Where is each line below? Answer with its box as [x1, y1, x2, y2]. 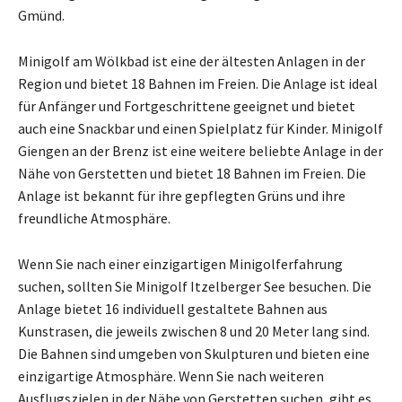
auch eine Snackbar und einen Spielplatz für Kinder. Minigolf [18, 118, 383, 137]
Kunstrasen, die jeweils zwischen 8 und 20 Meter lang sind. [18, 321, 370, 340]
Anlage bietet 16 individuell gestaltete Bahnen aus [18, 299, 328, 318]
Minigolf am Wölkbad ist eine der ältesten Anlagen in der [18, 51, 365, 70]
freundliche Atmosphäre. [18, 208, 170, 227]
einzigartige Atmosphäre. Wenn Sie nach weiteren [18, 366, 324, 385]
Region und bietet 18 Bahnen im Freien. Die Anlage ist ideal [18, 74, 378, 92]
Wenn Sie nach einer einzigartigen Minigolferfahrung [18, 254, 343, 273]
